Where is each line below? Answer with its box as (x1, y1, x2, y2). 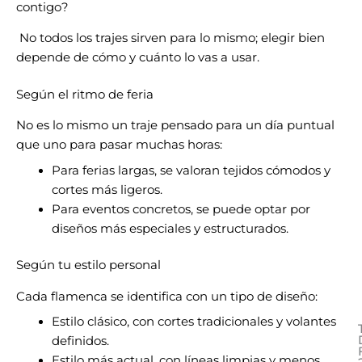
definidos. (51, 334, 109, 349)
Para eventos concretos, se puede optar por (51, 201, 310, 217)
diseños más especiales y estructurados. (51, 221, 288, 236)
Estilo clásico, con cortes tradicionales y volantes (51, 314, 336, 330)
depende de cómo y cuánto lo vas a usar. (16, 50, 259, 65)
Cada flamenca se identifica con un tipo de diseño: (16, 288, 318, 304)
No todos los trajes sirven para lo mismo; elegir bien (16, 31, 325, 46)
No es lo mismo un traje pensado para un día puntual (16, 118, 335, 133)
